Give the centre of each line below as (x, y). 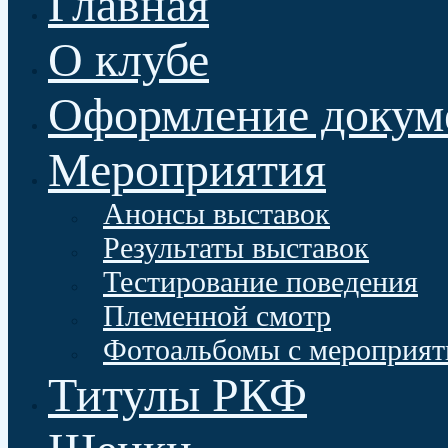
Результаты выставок (236, 247)
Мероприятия (187, 169)
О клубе (128, 59)
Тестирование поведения (260, 281)
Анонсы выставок (216, 213)
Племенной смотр (217, 315)
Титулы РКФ (177, 394)
